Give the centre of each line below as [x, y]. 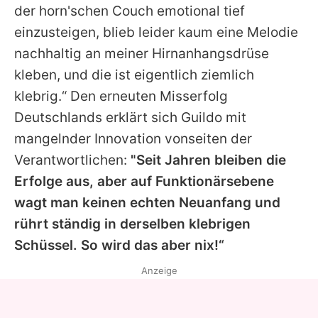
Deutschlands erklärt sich [98, 117]
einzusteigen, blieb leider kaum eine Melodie [156, 32]
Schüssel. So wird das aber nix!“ [119, 245]
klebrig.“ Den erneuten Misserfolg [121, 96]
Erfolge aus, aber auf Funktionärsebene [144, 181]
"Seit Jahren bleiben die [208, 160]
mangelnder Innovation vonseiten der [133, 138]
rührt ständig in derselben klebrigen [132, 224]
